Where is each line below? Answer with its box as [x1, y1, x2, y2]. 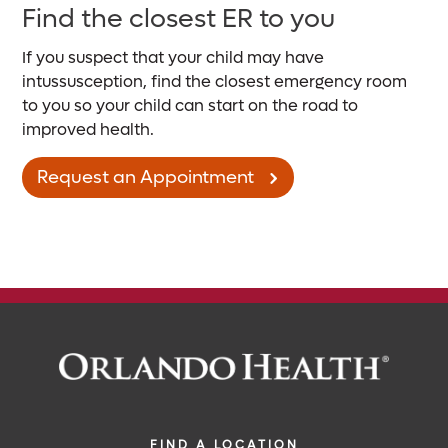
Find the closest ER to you [22, 2, 336, 37]
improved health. [22, 119, 155, 141]
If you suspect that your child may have [22, 47, 325, 69]
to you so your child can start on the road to [22, 95, 359, 117]
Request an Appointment [37, 166, 255, 190]
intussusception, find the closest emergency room [22, 71, 408, 93]
